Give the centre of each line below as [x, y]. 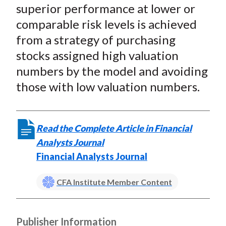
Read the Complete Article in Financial [114, 128]
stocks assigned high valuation [97, 55]
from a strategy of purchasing [96, 40]
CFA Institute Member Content [114, 182]
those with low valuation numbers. [108, 87]
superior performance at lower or [105, 9]
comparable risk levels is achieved [106, 24]
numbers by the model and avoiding [112, 71]
